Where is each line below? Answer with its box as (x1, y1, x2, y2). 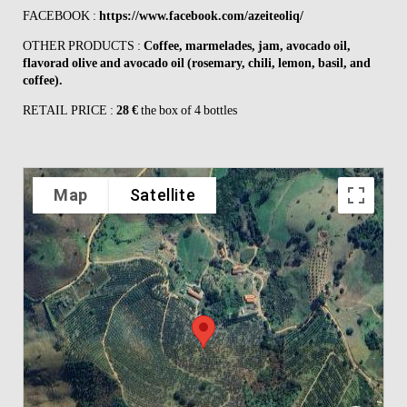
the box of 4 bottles (141, 103, 237, 119)
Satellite (129, 185, 196, 205)
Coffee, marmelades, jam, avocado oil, (144, 38, 351, 55)
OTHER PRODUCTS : (23, 38, 144, 55)
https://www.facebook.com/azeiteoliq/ (99, 8, 303, 25)
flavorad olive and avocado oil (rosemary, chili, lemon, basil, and (23, 55, 371, 72)
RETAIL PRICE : (23, 103, 116, 119)
